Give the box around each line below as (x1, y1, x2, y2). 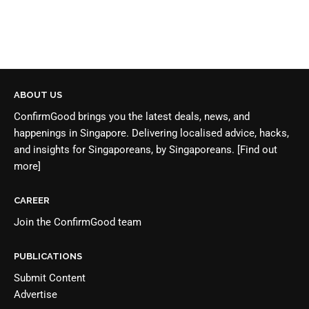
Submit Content (14, 271, 86, 284)
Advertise (14, 288, 57, 301)
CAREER (14, 195, 50, 206)
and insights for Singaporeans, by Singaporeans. (14, 143, 237, 156)
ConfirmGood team (54, 215, 141, 228)
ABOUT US (14, 89, 62, 100)
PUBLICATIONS (14, 250, 82, 261)
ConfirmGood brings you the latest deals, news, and (14, 110, 250, 123)
